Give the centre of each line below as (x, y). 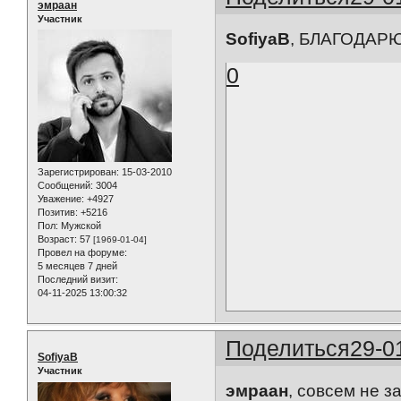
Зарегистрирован (77, 172)
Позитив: (58, 213)
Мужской (80, 226)
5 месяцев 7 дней (77, 266)
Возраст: (57, 239)
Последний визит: (78, 280)
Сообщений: (65, 186)
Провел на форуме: (82, 253)
